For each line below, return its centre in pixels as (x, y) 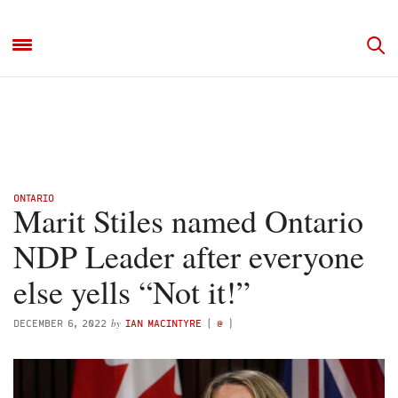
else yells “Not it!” (132, 291)
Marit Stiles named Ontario (188, 220)
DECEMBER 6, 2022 (60, 323)
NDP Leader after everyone (189, 256)
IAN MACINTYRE (163, 323)
